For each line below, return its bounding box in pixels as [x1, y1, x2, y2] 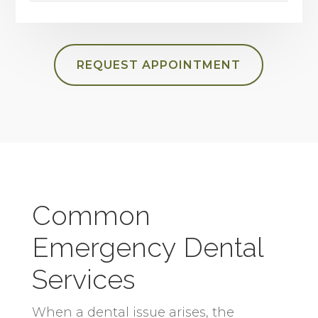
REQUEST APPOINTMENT [77, 57, 241, 72]
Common [31, 199, 150, 231]
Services [31, 263, 136, 295]
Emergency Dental [31, 231, 263, 263]
